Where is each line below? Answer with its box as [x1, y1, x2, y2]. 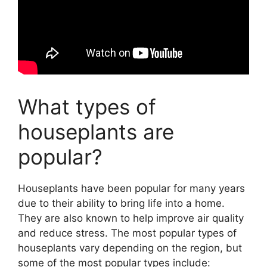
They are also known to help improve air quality [18, 212, 244, 224]
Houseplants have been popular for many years [18, 182, 245, 194]
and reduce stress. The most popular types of [18, 226, 237, 239]
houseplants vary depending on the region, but [18, 241, 242, 254]
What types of [18, 94, 156, 119]
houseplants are [18, 119, 174, 144]
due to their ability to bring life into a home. [18, 197, 225, 209]
